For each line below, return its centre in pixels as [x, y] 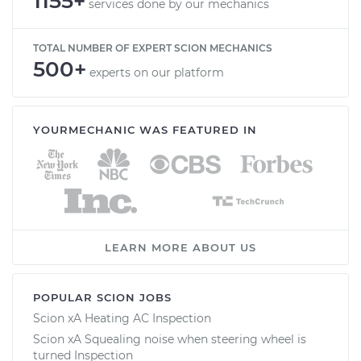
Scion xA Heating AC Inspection [122, 318]
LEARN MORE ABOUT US [180, 247]
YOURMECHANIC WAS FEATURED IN [145, 129]
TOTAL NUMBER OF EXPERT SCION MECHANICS [153, 48]
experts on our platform [157, 72]
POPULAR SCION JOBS [102, 297]
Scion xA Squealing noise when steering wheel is [170, 339]
